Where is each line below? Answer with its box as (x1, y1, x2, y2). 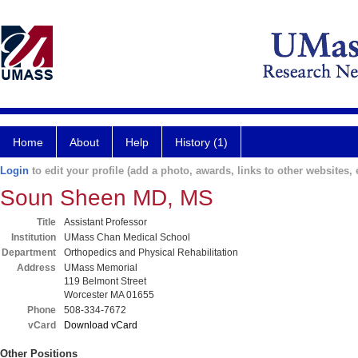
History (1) (175, 136, 228, 149)
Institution (11, 232, 56, 243)
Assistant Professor (64, 217, 147, 228)
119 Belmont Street (64, 276, 146, 287)
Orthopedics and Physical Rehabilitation (64, 247, 238, 258)
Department (2, 247, 56, 258)
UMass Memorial (64, 262, 137, 273)
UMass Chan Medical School (64, 232, 190, 243)
